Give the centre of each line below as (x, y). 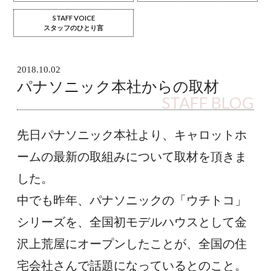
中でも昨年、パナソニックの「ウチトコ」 (132, 201)
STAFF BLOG (208, 103)
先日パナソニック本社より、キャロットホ (132, 135)
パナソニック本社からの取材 (118, 87)
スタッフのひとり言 (74, 28)
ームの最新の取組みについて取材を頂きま (132, 157)
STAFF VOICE (73, 18)
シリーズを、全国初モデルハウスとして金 (132, 222)
